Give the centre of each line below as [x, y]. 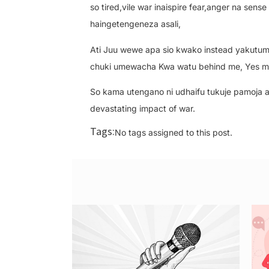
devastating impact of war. [143, 109]
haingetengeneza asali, [135, 24]
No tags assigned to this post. [174, 132]
